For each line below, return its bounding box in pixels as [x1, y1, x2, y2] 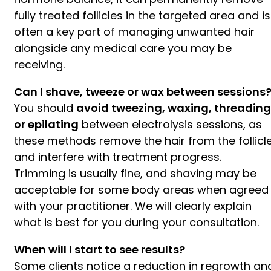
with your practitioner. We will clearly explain [14, 198, 252, 214]
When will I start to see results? [14, 241, 185, 257]
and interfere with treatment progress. [14, 149, 221, 165]
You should [14, 100, 76, 116]
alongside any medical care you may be [14, 40, 232, 56]
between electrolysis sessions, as [79, 116, 262, 132]
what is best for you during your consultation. [14, 214, 259, 230]
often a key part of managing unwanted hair [14, 24, 255, 39]
